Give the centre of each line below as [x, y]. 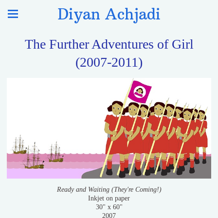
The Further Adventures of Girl [109, 44]
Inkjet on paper [109, 199]
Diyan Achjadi [109, 14]
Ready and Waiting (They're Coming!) [109, 190]
